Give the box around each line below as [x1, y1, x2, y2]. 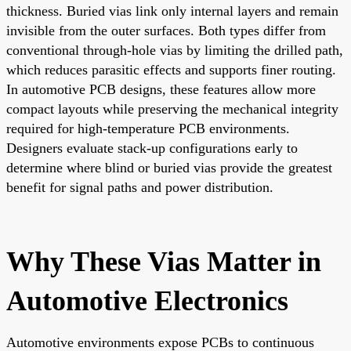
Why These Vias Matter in [6, 245, 321, 277]
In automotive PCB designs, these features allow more [6, 81, 316, 97]
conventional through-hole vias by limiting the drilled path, [6, 42, 343, 58]
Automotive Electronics [6, 284, 288, 317]
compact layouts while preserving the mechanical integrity [6, 100, 338, 117]
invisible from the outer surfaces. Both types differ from [6, 22, 326, 38]
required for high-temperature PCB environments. [6, 120, 290, 136]
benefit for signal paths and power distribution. [6, 179, 273, 195]
